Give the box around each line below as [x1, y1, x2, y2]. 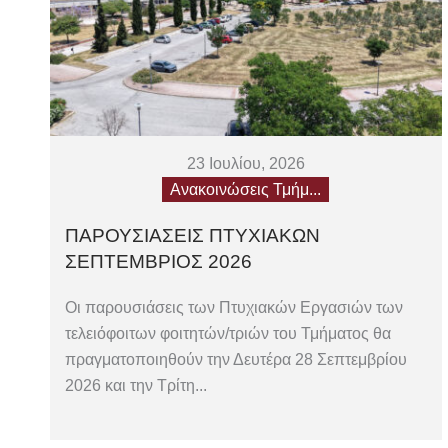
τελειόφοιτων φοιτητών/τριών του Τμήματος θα [65, 325, 391, 343]
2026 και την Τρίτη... [65, 377, 207, 395]
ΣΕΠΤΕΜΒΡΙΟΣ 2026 [65, 251, 252, 273]
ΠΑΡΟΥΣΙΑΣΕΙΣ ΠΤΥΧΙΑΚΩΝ [65, 225, 320, 247]
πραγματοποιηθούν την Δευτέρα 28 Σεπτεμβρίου [65, 351, 407, 369]
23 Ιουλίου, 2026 [186, 155, 305, 173]
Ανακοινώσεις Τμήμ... [170, 181, 322, 199]
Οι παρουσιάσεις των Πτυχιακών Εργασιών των [65, 299, 403, 317]
